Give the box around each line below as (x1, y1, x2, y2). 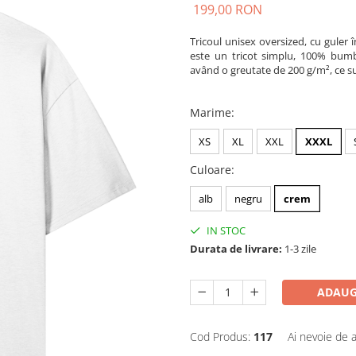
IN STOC (204, 223, 246, 238)
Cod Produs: (190, 329, 250, 344)
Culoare (190, 162, 231, 177)
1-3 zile (282, 242, 316, 256)
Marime (190, 105, 231, 120)
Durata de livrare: (190, 242, 282, 256)
